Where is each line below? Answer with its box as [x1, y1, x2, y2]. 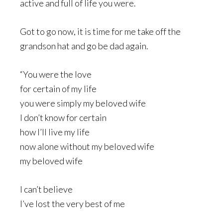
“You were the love [20, 69, 92, 80]
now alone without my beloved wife [20, 141, 154, 152]
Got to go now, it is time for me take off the [20, 26, 181, 37]
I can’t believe [20, 184, 73, 195]
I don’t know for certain [20, 112, 107, 123]
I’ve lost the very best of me [20, 198, 125, 209]
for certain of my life [20, 83, 97, 94]
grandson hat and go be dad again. [20, 40, 148, 51]
